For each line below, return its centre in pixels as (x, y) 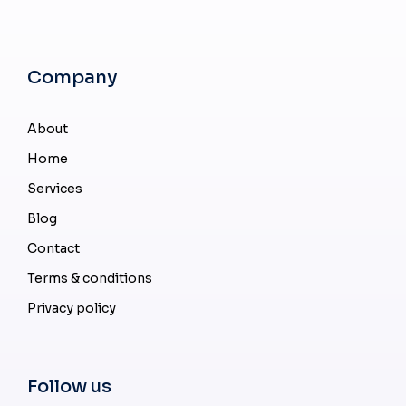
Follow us (69, 387)
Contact (53, 249)
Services (55, 189)
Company (72, 78)
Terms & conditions (90, 279)
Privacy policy (72, 309)
